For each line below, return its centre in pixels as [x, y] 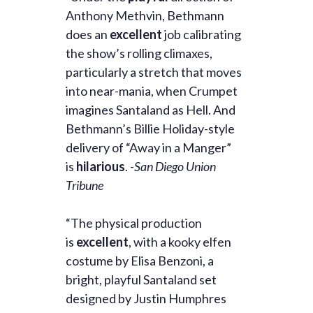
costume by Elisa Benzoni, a [140, 261]
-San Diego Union [172, 167]
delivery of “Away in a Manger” [148, 148]
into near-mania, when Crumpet [152, 91]
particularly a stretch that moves [154, 72]
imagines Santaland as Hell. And [151, 110]
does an [88, 35]
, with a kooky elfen [180, 242]
